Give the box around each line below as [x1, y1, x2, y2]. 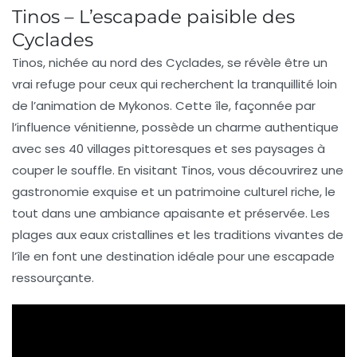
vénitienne [74, 119, 136, 136]
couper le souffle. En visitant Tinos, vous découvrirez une [12, 162, 343, 179]
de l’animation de [12, 97, 119, 115]
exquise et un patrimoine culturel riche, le [89, 183, 335, 201]
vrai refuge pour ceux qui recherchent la [12, 76, 251, 93]
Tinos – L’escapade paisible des [12, 6, 295, 29]
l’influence [12, 119, 74, 136]
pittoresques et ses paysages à [131, 140, 325, 158]
